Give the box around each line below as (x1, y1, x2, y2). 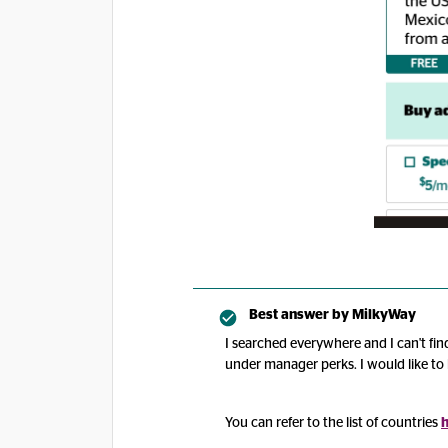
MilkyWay (349, 308, 416, 322)
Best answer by (249, 308, 349, 322)
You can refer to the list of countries (225, 416, 438, 430)
